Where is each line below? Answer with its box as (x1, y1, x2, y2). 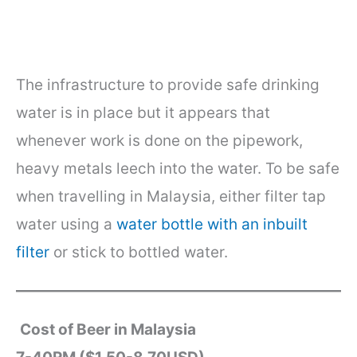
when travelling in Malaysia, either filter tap (16, 186, 326, 206)
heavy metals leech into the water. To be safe (16, 159, 339, 178)
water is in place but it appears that (16, 103, 270, 122)
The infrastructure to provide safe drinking (16, 75, 320, 94)
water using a (16, 214, 116, 233)
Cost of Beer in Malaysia (20, 320, 196, 339)
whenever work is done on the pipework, (16, 131, 303, 150)
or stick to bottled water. (49, 242, 232, 261)
